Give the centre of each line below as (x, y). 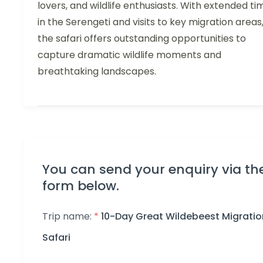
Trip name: (68, 216)
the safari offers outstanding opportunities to (142, 38)
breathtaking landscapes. (97, 71)
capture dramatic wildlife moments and (129, 55)
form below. (81, 186)
